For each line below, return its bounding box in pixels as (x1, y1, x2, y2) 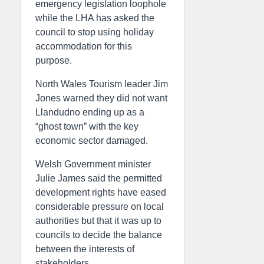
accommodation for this (35, 41, 132, 51)
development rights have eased (35, 187, 166, 197)
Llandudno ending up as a (35, 107, 144, 117)
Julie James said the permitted (35, 173, 162, 183)
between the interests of (35, 244, 134, 254)
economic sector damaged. (35, 136, 148, 146)
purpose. (35, 55, 72, 65)
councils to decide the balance (35, 230, 162, 240)
